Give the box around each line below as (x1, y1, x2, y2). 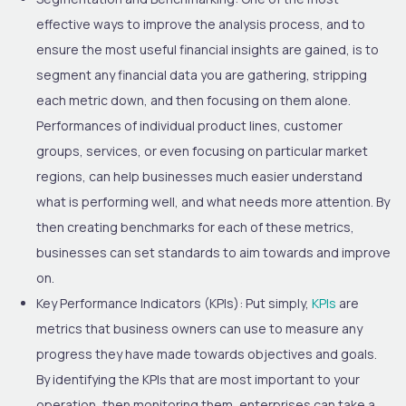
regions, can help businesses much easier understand (36, 167, 362, 185)
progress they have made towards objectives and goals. (36, 344, 377, 362)
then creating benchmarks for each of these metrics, (36, 217, 354, 236)
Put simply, (243, 294, 312, 312)
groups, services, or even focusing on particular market (36, 141, 368, 159)
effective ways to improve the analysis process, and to (36, 14, 365, 33)
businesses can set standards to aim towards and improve (36, 243, 391, 261)
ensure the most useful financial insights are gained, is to (36, 40, 379, 58)
